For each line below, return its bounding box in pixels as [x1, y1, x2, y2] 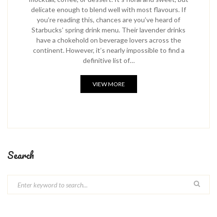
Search [7, 148, 34, 163]
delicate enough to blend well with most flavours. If [31, 5, 186, 14]
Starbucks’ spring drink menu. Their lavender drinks [31, 26, 186, 34]
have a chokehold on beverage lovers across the [36, 36, 181, 44]
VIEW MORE [92, 80, 125, 88]
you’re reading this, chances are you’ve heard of [37, 15, 180, 24]
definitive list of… [82, 56, 135, 64]
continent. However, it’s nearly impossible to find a [32, 46, 185, 54]
